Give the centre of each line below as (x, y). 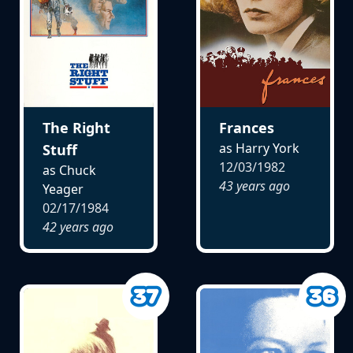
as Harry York (259, 149)
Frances (246, 128)
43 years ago (254, 186)
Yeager (63, 190)
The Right (76, 128)
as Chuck (69, 171)
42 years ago (78, 227)
